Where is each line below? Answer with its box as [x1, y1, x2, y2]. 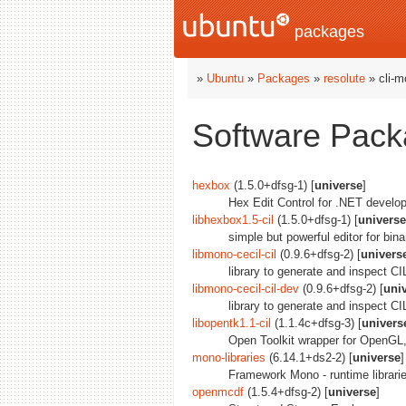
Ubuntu [207, 72, 244, 85]
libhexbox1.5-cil [192, 213, 274, 227]
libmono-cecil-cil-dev [192, 282, 299, 296]
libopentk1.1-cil [192, 316, 271, 331]
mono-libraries [192, 351, 266, 365]
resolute [324, 72, 365, 85]
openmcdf [192, 385, 244, 400]
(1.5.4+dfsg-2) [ [244, 385, 328, 400]
